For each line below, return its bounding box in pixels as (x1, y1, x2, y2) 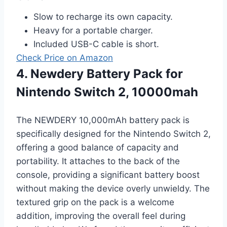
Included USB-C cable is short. (33, 39, 159, 49)
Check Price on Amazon (16, 52, 113, 63)
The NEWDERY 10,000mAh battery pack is (16, 115, 190, 125)
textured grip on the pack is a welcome (16, 197, 174, 207)
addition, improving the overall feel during (16, 210, 185, 221)
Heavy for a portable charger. (33, 25, 153, 35)
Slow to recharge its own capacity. (33, 11, 173, 22)
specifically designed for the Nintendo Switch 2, (16, 128, 211, 139)
